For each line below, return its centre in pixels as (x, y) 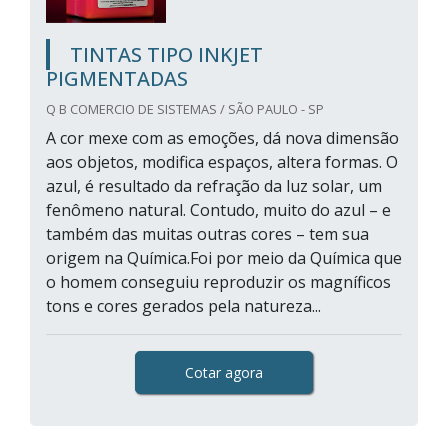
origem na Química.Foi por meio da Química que (224, 258)
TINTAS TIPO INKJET (166, 54)
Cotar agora (224, 372)
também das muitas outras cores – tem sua (207, 234)
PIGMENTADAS (117, 78)
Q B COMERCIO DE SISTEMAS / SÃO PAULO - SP (185, 109)
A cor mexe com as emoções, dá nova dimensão (222, 138)
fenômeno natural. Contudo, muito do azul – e (218, 210)
